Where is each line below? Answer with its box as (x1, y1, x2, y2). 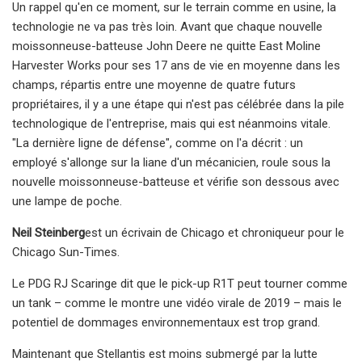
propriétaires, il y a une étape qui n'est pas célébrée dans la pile (12, 96, 344, 112)
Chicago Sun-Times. (12, 244, 120, 259)
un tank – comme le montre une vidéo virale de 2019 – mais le (12, 295, 342, 310)
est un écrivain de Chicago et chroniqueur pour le (85, 225, 344, 240)
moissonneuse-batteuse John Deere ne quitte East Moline (12, 38, 321, 53)
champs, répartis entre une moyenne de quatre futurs (12, 77, 296, 92)
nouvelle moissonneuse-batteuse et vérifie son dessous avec (12, 174, 339, 189)
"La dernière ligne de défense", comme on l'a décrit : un (12, 135, 303, 150)
